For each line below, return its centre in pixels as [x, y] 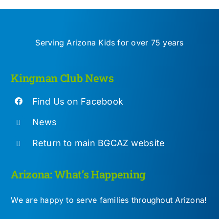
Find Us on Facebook [78, 101]
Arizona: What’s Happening [78, 175]
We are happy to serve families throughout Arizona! [109, 200]
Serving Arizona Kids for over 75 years [109, 42]
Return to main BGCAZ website [99, 143]
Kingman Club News [62, 78]
